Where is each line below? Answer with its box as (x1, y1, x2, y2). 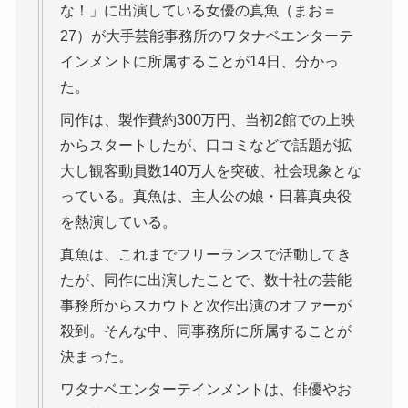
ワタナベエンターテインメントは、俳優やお (59, 382, 352, 398)
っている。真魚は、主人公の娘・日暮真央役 (59, 189, 352, 205)
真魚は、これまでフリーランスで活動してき (59, 247, 352, 263)
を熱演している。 (59, 214, 177, 230)
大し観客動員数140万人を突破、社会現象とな (59, 163, 362, 179)
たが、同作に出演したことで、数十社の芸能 (59, 272, 352, 289)
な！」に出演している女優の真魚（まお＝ (59, 3, 337, 19)
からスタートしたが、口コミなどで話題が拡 (59, 138, 352, 154)
